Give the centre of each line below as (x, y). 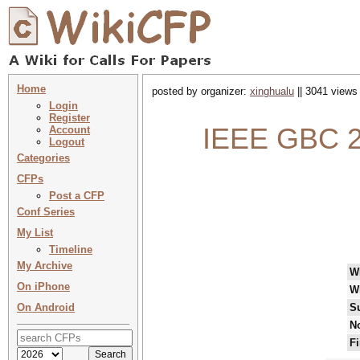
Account (70, 130)
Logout (67, 142)
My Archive (45, 266)
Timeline (71, 250)
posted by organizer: (201, 91)
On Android (46, 307)
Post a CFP (77, 196)
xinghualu (272, 91)
